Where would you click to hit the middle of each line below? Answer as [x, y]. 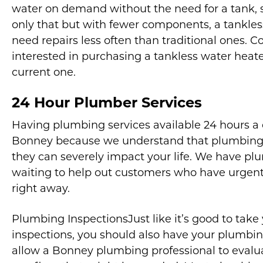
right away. [41, 189]
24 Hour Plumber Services [107, 104]
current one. [44, 73]
